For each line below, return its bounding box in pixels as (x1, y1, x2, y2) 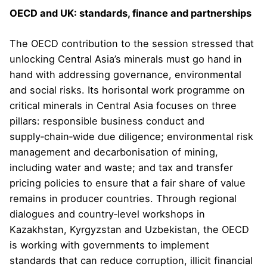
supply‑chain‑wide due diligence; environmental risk (10, 130, 253, 142)
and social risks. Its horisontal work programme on (10, 83, 245, 96)
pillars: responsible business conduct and (10, 114, 204, 127)
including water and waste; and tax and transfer (10, 161, 233, 173)
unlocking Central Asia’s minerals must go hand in (10, 52, 242, 65)
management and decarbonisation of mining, (10, 145, 218, 158)
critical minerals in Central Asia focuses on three (10, 99, 237, 111)
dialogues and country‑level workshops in (10, 207, 205, 220)
